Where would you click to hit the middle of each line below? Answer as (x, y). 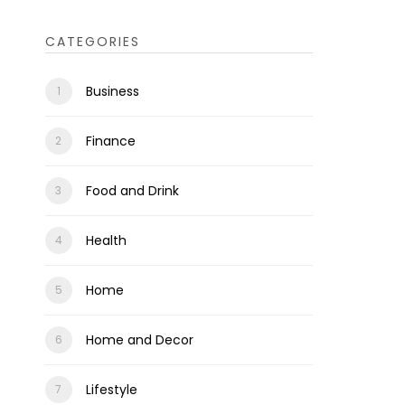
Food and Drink (132, 191)
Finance (110, 141)
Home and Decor (139, 340)
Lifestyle (111, 390)
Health (106, 240)
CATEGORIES (92, 42)
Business (112, 91)
